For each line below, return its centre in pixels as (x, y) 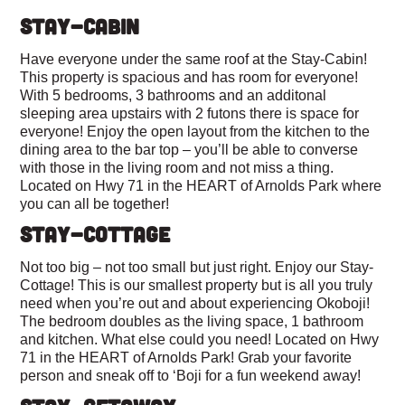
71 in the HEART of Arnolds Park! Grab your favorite (186, 357)
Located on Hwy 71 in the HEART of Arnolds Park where (201, 185)
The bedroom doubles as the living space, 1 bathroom (192, 320)
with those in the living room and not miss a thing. (177, 167)
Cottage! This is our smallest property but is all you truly (197, 284)
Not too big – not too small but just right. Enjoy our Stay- (197, 266)
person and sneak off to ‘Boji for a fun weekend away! (191, 375)
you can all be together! (97, 203)
